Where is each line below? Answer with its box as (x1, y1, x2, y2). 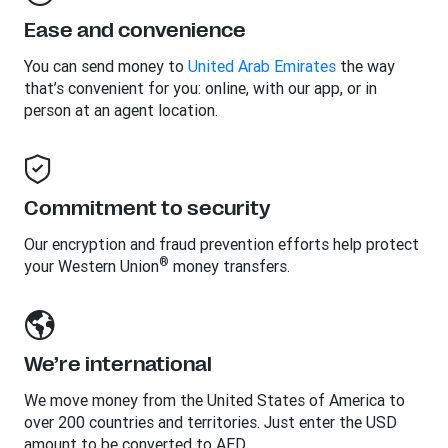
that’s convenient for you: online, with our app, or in (24, 78, 377, 98)
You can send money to (24, 56, 188, 76)
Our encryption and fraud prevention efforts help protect (24, 234, 419, 254)
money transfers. (169, 256, 290, 276)
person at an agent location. (24, 100, 218, 120)
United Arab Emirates (188, 56, 336, 76)
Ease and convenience (24, 19, 246, 42)
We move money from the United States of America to (24, 390, 405, 410)
